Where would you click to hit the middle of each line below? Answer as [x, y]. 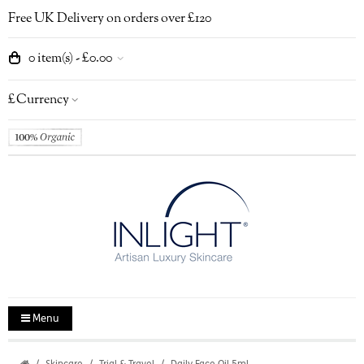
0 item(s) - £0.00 [70, 58]
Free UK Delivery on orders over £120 [110, 19]
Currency [43, 100]
